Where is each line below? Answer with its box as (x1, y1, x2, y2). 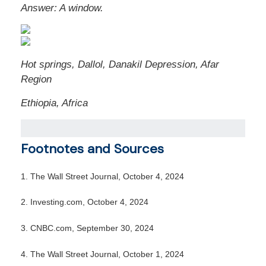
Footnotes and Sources (21, 140, 164, 157)
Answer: (21, 2, 59, 14)
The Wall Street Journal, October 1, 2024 (30, 249, 184, 259)
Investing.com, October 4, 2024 (30, 197, 148, 207)
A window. (59, 2, 103, 14)
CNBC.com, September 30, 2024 (30, 223, 154, 233)
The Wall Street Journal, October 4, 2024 (30, 172, 184, 181)
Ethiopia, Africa (21, 97, 88, 109)
